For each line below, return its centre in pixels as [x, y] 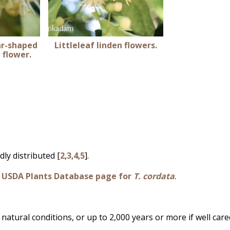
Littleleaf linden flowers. [106, 45]
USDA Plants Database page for [68, 176]
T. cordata [154, 176]
